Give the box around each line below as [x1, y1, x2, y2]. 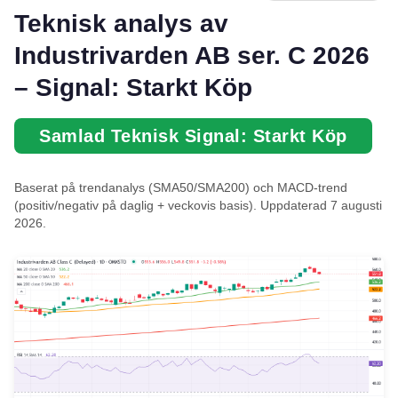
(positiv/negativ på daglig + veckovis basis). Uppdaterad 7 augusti [14, 198, 382, 213]
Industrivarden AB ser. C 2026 [14, 42, 370, 70]
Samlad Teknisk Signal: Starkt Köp [39, 126, 347, 147]
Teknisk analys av [14, 10, 228, 38]
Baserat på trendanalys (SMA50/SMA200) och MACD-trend [14, 180, 347, 195]
